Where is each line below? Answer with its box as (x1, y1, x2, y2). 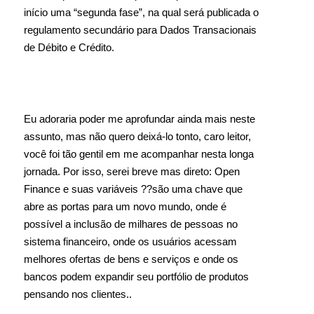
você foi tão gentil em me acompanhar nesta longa (24, 148, 254, 160)
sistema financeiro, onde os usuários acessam (24, 235, 237, 247)
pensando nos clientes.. (24, 288, 132, 300)
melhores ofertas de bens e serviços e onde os (24, 253, 238, 265)
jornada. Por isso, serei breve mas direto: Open (24, 165, 240, 177)
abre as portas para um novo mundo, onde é (24, 200, 226, 212)
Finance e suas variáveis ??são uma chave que (24, 183, 243, 195)
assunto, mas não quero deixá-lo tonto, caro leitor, (24, 130, 251, 142)
